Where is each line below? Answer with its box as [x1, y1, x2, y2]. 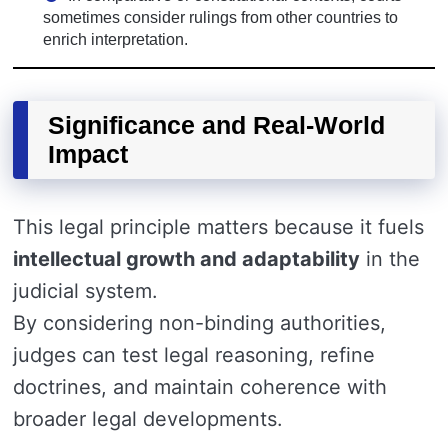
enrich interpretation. [43, 30, 188, 48]
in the [360, 246, 420, 271]
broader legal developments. [13, 406, 283, 431]
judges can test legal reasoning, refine [13, 342, 375, 367]
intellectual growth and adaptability [13, 246, 360, 271]
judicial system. [13, 278, 158, 303]
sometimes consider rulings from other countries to [43, 8, 398, 26]
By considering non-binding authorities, [13, 310, 386, 335]
